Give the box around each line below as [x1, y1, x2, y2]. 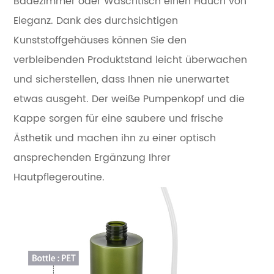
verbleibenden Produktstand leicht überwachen [13, 51, 248, 68]
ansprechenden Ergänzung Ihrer [13, 149, 171, 166]
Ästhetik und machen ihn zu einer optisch [13, 130, 217, 146]
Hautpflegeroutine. [13, 169, 105, 185]
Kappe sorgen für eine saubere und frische [13, 110, 224, 127]
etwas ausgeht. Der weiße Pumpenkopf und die [13, 91, 245, 107]
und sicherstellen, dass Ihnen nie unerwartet [13, 71, 230, 87]
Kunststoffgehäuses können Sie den [13, 32, 187, 48]
